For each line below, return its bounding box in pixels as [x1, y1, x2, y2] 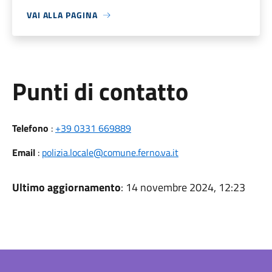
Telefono [12, 121, 49, 135]
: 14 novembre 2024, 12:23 [120, 179, 245, 195]
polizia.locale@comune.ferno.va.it [41, 145, 178, 160]
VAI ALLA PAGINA [26, 8, 98, 21]
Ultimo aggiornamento [12, 179, 121, 195]
